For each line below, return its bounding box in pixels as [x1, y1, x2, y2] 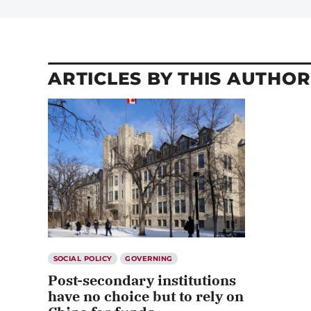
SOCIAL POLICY [53, 253, 112, 263]
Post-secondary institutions [48, 270, 236, 289]
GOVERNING [125, 253, 173, 263]
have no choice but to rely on [48, 286, 244, 305]
